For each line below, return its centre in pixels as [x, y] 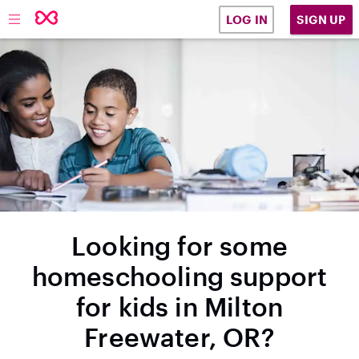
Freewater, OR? [179, 337]
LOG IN [246, 20]
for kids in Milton [179, 307]
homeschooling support [179, 276]
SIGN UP [321, 19]
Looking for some [179, 246]
